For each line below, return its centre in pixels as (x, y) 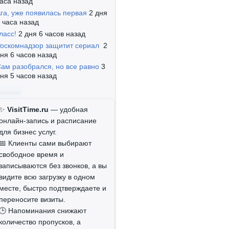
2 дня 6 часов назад (52, 34)
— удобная (68, 109)
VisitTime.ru (28, 109)
